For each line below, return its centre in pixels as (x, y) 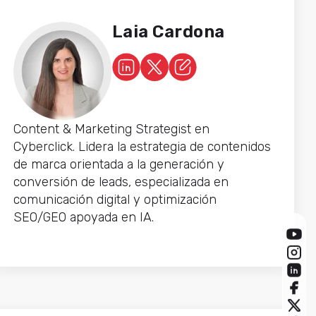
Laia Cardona (168, 31)
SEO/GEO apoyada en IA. (83, 217)
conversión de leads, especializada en (121, 182)
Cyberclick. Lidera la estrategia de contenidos (142, 146)
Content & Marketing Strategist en (111, 129)
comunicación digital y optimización (115, 199)
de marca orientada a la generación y (119, 164)
